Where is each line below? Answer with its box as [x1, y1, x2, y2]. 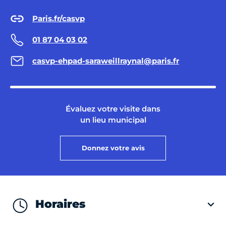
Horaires [35, 197, 85, 211]
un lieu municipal [80, 115, 146, 125]
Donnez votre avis [81, 143, 145, 152]
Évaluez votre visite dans [66, 103, 160, 114]
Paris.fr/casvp [32, 14, 85, 24]
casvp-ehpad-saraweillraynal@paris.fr [32, 56, 179, 66]
